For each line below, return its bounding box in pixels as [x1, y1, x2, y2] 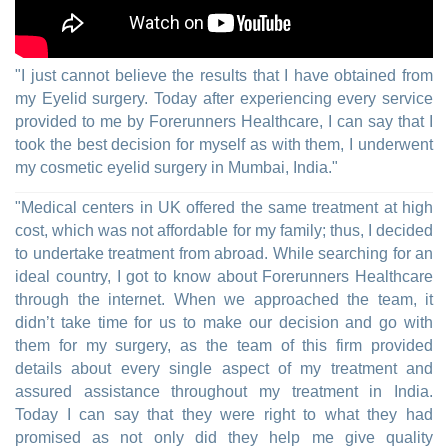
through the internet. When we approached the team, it [15, 291, 433, 309]
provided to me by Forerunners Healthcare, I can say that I [15, 113, 433, 131]
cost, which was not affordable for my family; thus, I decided [15, 222, 433, 240]
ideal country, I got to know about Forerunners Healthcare [15, 268, 433, 286]
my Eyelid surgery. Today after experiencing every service [15, 90, 433, 108]
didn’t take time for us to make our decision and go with [15, 314, 433, 332]
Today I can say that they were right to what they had [15, 406, 433, 424]
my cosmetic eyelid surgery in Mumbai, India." [15, 159, 338, 177]
